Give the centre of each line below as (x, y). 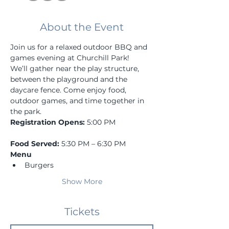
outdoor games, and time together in (78, 101)
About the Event (82, 27)
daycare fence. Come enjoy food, (69, 90)
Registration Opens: (48, 122)
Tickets (82, 212)
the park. (26, 111)
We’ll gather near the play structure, (76, 68)
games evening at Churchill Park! (70, 58)
